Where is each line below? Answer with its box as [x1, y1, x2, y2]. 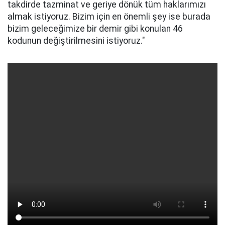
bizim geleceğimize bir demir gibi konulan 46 [8, 24, 183, 34]
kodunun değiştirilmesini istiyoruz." [8, 36, 145, 46]
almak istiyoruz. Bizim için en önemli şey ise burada [8, 12, 210, 22]
